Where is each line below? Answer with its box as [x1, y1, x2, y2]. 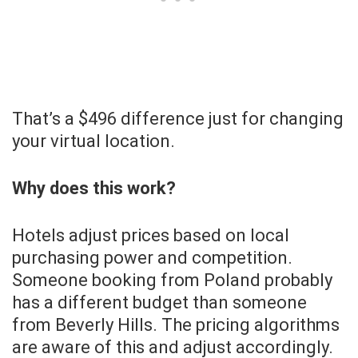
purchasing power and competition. [12, 248, 292, 268]
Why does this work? [12, 178, 176, 199]
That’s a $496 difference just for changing [12, 109, 344, 129]
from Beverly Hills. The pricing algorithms [12, 315, 340, 336]
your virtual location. [12, 131, 175, 152]
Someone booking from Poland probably [12, 270, 332, 291]
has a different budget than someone [12, 292, 307, 313]
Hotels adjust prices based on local [12, 225, 289, 246]
